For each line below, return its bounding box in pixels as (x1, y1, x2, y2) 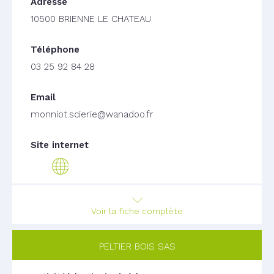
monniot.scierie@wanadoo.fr (31, 109, 154, 120)
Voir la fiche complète (91, 206, 183, 216)
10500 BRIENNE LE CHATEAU (31, 13, 151, 24)
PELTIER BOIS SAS (98, 241, 176, 252)
